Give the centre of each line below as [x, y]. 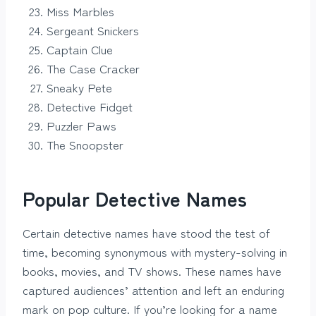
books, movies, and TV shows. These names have [152, 271]
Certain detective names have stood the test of [146, 233]
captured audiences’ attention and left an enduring [153, 290]
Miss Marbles [80, 11]
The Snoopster [85, 145]
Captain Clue [80, 49]
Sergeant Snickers [93, 30]
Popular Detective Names [135, 199]
